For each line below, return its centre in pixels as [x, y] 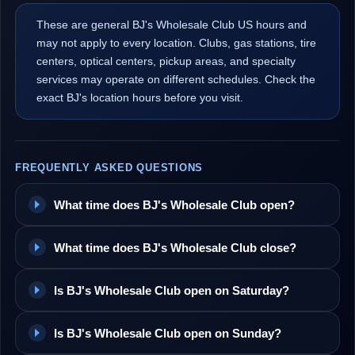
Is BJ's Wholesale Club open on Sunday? [168, 333]
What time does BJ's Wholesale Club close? [175, 247]
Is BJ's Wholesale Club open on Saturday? [172, 290]
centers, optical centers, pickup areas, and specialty [166, 61]
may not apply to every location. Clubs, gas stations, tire [176, 43]
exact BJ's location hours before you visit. [140, 97]
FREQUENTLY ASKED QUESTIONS [109, 168]
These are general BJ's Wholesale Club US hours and [172, 25]
